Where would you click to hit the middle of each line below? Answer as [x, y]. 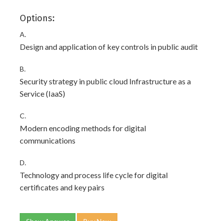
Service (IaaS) [42, 93]
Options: [37, 18]
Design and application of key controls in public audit [109, 47]
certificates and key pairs [62, 187]
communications [48, 140]
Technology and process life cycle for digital [94, 175]
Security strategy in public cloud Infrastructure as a [105, 81]
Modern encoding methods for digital [83, 128]
